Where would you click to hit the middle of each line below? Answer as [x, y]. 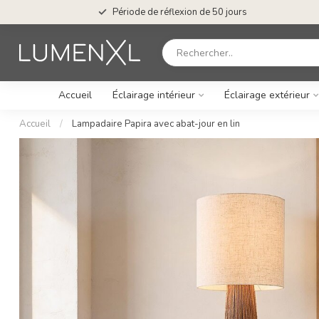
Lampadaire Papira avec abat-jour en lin [156, 124]
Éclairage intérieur [154, 95]
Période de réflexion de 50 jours [179, 12]
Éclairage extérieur [267, 95]
